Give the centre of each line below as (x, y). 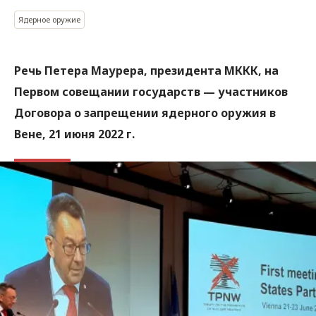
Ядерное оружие (49, 19)
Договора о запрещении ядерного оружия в (145, 113)
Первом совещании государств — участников (151, 92)
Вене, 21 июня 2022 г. (74, 134)
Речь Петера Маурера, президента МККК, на (146, 71)
